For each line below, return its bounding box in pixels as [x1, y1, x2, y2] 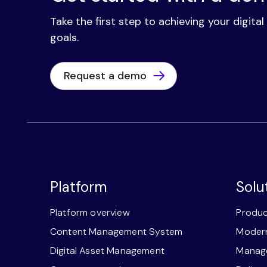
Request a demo [64, 68, 147, 83]
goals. [49, 30, 79, 45]
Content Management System [49, 225, 182, 238]
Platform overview [49, 206, 130, 219]
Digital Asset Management [49, 244, 164, 257]
